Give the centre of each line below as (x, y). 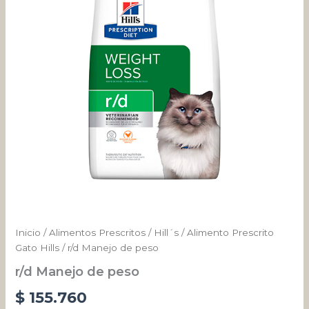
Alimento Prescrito (231, 232)
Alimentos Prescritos (98, 232)
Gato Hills (38, 247)
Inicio (28, 232)
